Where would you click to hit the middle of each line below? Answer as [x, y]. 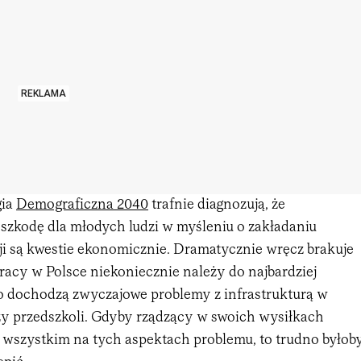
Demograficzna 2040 [82, 205]
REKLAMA [44, 93]
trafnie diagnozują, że [217, 205]
